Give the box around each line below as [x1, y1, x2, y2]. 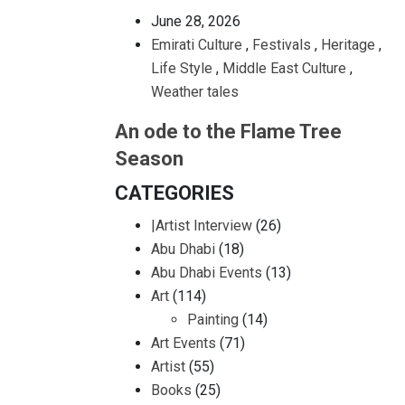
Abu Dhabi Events [151, 264, 262, 281]
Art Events [151, 334, 216, 352]
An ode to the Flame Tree [115, 120, 342, 143]
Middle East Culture [222, 60, 346, 77]
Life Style [151, 60, 212, 77]
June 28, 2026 [151, 13, 240, 30]
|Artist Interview [151, 217, 252, 234]
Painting [187, 311, 239, 328]
